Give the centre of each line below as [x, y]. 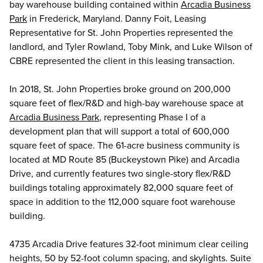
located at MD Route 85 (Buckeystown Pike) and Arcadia [124, 159]
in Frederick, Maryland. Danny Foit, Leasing [117, 18]
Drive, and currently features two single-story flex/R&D [120, 173]
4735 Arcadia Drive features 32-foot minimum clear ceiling [129, 243]
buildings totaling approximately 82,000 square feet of [121, 187]
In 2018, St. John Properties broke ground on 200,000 [120, 88]
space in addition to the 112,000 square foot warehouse [122, 201]
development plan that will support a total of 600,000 [119, 131]
